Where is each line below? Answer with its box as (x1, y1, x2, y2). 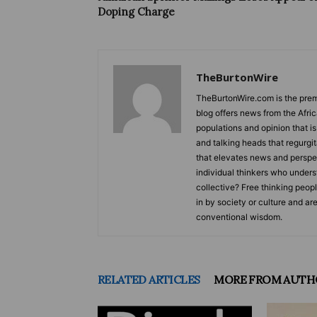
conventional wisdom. (196, 212, 282, 222)
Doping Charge (98, 5, 175, 18)
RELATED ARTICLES (98, 272, 200, 287)
